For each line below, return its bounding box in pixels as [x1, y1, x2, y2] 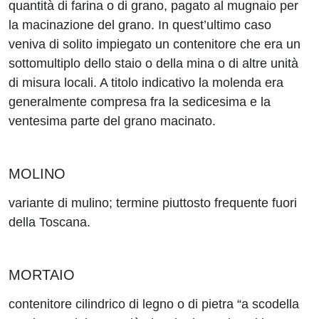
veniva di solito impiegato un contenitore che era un [9, 37, 300, 51]
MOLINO [9, 166, 66, 182]
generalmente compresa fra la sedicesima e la [9, 95, 271, 109]
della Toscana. [9, 215, 90, 229]
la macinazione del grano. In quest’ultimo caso [9, 18, 271, 32]
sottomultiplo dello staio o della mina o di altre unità [9, 56, 298, 70]
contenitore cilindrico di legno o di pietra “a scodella [9, 297, 299, 311]
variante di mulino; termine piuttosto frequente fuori [9, 196, 297, 210]
